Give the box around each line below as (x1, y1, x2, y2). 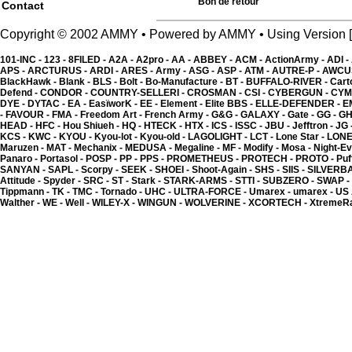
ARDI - (90, 65, 121, 76)
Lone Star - (276, 131, 327, 142)
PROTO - (295, 153, 336, 164)
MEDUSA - (125, 142, 174, 153)
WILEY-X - (92, 197, 137, 208)
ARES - (121, 65, 156, 76)
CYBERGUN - (268, 87, 331, 98)
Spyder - (43, 175, 83, 186)
